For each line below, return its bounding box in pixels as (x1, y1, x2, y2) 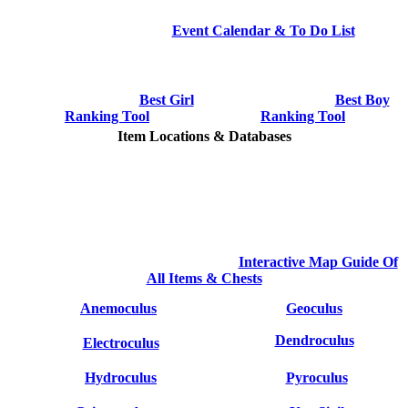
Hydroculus (85, 370, 157, 386)
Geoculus (286, 301, 342, 317)
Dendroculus (274, 332, 354, 349)
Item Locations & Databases (117, 128, 291, 145)
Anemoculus (80, 301, 157, 317)
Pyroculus (285, 370, 348, 386)
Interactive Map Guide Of (238, 254, 398, 270)
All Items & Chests (146, 270, 262, 287)
